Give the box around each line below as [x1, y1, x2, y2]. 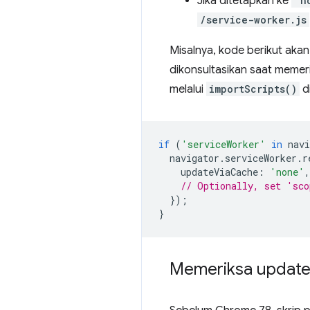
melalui [170, 82, 206, 96]
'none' [270, 165, 304, 179]
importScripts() [209, 82, 297, 95]
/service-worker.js [200, 13, 307, 26]
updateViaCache [181, 165, 258, 179]
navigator [170, 152, 219, 165]
